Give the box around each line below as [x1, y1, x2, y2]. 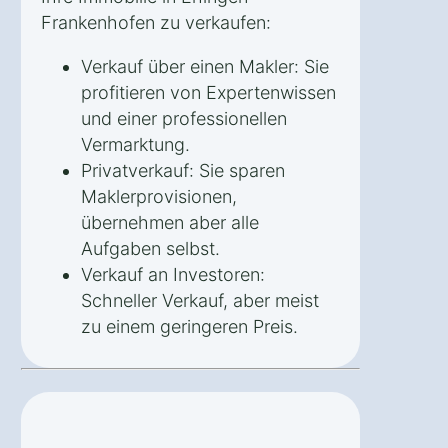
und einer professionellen [81, 108, 287, 130]
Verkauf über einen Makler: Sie [81, 56, 329, 78]
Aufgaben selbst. [81, 238, 220, 260]
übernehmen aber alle [81, 212, 259, 234]
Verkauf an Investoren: [81, 264, 265, 286]
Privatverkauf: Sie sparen [81, 160, 285, 182]
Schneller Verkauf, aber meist [81, 290, 319, 312]
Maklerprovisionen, [81, 186, 237, 208]
